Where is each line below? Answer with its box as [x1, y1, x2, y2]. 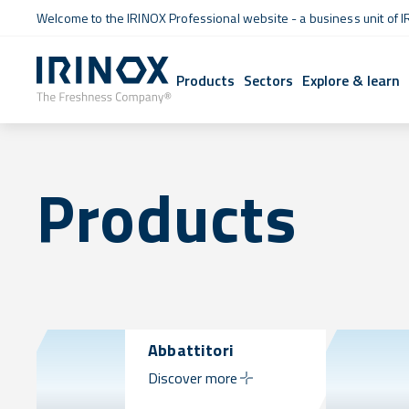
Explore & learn [302, 68, 401, 91]
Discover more [148, 367, 237, 389]
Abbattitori [148, 338, 234, 362]
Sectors [244, 68, 294, 91]
